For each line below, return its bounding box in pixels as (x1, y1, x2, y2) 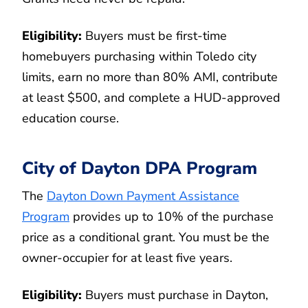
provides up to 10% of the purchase (69, 208, 274, 225)
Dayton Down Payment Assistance (47, 187, 239, 204)
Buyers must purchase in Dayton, (82, 286, 268, 303)
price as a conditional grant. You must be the (22, 228, 269, 245)
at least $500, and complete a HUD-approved (22, 89, 280, 107)
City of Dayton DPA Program (22, 157, 257, 181)
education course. (22, 110, 119, 127)
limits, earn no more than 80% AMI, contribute (22, 69, 278, 86)
